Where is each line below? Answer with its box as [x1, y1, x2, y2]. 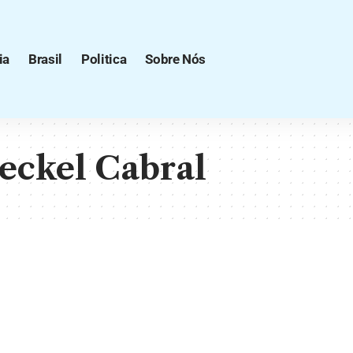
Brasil [28, 50, 62, 67]
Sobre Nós [145, 50, 206, 67]
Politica [80, 50, 127, 67]
